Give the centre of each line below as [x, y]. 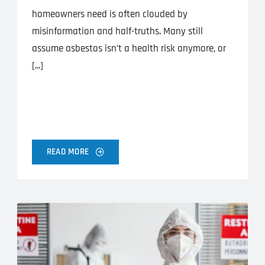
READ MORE [68, 151]
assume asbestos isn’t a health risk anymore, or [129, 49]
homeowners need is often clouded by [109, 14]
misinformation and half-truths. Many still [117, 32]
